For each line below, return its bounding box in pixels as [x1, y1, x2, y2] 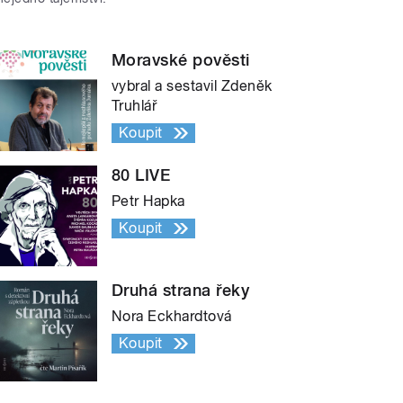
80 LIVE [112, 165, 171, 184]
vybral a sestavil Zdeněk [112, 76, 273, 94]
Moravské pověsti [112, 49, 250, 69]
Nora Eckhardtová [112, 307, 232, 325]
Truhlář [112, 96, 157, 114]
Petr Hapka [112, 192, 185, 210]
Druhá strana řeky [112, 280, 250, 300]
